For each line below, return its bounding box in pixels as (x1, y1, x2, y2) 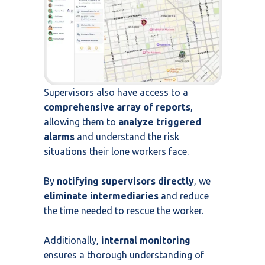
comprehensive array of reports (44, 101, 190, 112)
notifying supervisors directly (57, 175, 194, 186)
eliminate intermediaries (44, 190, 159, 201)
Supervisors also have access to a (44, 86, 188, 98)
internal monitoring (101, 234, 190, 245)
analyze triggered (118, 116, 201, 127)
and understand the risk (75, 131, 179, 142)
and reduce (159, 190, 209, 201)
